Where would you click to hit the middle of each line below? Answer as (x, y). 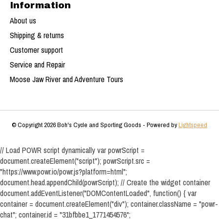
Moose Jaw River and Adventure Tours (66, 79)
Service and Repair (37, 65)
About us (23, 21)
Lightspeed (193, 125)
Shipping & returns (37, 35)
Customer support (36, 50)
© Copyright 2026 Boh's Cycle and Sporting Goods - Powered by (95, 125)
